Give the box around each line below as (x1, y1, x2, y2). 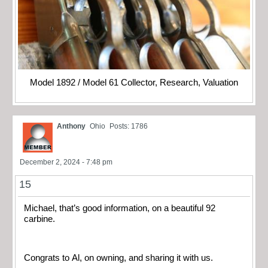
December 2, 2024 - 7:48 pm (20, 157, 112, 166)
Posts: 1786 (109, 121, 148, 130)
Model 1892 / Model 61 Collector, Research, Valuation (30, 77, 238, 87)
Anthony (57, 121, 86, 130)
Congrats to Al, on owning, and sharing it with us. (24, 252, 213, 263)
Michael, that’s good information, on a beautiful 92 (24, 203, 215, 213)
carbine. (24, 214, 55, 224)
